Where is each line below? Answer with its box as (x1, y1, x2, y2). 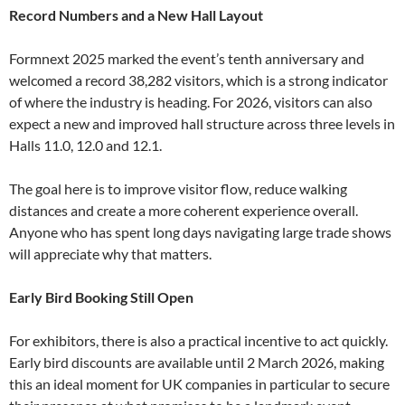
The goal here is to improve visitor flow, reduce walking (9, 180, 347, 198)
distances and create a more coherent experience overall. (9, 202, 358, 220)
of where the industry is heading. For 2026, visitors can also (9, 93, 372, 111)
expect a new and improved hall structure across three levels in (9, 115, 395, 133)
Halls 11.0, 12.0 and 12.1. (9, 137, 162, 155)
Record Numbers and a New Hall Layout (9, 6, 263, 24)
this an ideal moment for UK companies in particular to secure (9, 375, 390, 393)
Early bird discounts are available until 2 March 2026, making (9, 353, 384, 372)
